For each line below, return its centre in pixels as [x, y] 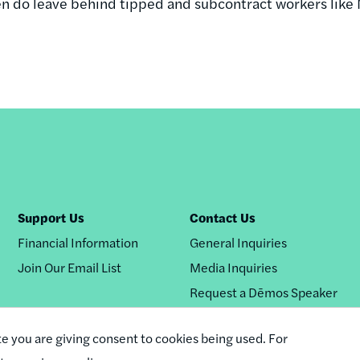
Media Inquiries [234, 267]
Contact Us [223, 217]
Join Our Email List [69, 267]
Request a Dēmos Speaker [264, 292]
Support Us [51, 217]
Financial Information [78, 242]
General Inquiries [239, 242]
